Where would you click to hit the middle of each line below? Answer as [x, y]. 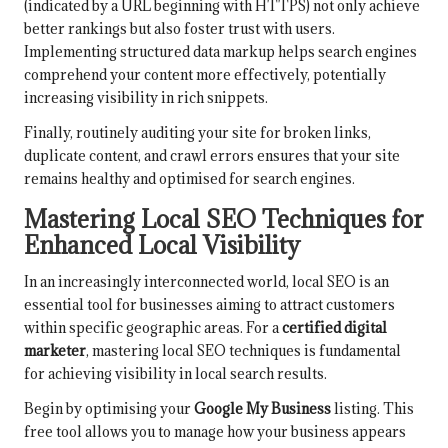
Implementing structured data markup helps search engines [220, 52]
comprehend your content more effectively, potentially [205, 75]
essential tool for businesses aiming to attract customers [209, 305]
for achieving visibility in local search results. [175, 374]
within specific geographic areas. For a [153, 328]
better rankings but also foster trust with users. [179, 29]
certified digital [334, 328]
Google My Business [262, 409]
